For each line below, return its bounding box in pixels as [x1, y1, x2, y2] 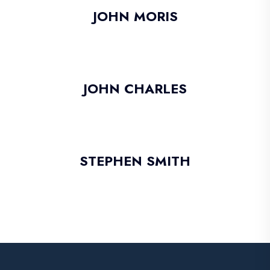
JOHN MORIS [92, 7, 178, 27]
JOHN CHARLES [83, 79, 187, 99]
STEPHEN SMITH [80, 151, 190, 171]
